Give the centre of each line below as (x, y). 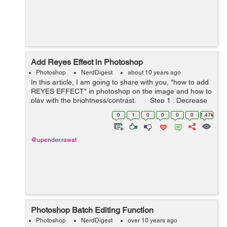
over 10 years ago (153, 220)
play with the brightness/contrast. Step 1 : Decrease (119, 100)
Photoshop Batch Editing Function (92, 210)
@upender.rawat (54, 140)
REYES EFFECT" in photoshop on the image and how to (121, 91)
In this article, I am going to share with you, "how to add (120, 82)
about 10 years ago (154, 72)
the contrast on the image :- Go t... (86, 109)
